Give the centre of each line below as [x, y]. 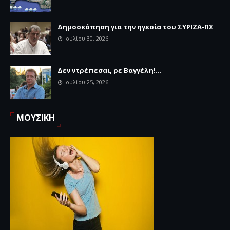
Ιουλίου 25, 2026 [86, 82]
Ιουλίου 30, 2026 [86, 38]
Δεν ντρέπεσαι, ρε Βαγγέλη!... [110, 70]
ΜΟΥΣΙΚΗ [36, 117]
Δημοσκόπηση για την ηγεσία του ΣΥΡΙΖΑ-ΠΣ [136, 26]
